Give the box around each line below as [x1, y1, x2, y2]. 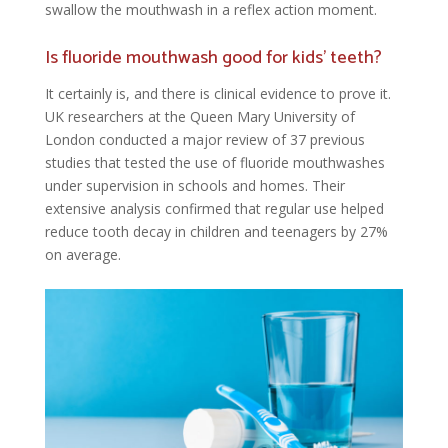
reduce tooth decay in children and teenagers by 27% [44, 222, 388, 242]
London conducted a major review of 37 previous [44, 130, 365, 150]
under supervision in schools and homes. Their [44, 176, 345, 196]
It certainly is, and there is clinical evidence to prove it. [44, 84, 391, 104]
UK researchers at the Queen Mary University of [44, 107, 355, 127]
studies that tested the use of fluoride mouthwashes [44, 153, 385, 173]
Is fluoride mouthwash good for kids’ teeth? [44, 43, 382, 74]
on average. [44, 245, 121, 265]
